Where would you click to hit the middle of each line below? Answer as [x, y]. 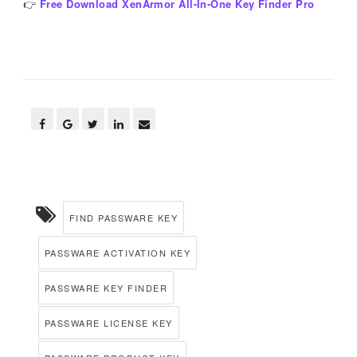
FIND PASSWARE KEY [124, 218]
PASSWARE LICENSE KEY [108, 323]
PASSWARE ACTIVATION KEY [118, 253]
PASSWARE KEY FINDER [106, 288]
